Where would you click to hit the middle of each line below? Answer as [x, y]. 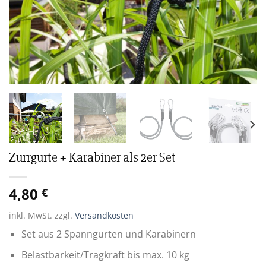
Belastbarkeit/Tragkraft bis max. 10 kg [105, 254]
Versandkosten [104, 216]
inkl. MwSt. [31, 216]
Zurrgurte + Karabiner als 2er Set [92, 158]
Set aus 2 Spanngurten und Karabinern [108, 234]
